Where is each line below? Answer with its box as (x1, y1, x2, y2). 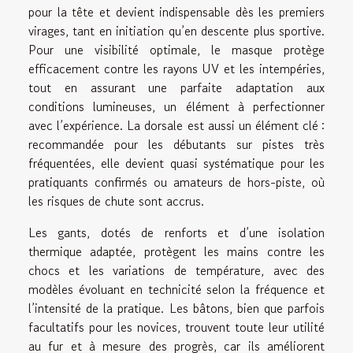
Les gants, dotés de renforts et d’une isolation (28, 222, 325, 242)
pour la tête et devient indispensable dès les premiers (28, 2, 325, 21)
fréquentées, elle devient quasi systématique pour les (28, 153, 325, 173)
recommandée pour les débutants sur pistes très (28, 134, 325, 154)
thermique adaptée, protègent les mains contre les (28, 241, 325, 261)
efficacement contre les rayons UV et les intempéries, (28, 58, 325, 78)
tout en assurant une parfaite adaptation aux (28, 77, 325, 97)
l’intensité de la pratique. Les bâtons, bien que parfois (28, 298, 325, 318)
